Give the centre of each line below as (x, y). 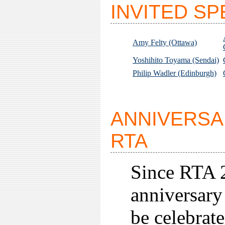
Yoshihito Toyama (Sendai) (176, 60)
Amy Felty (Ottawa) (165, 42)
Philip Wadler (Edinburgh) (175, 73)
